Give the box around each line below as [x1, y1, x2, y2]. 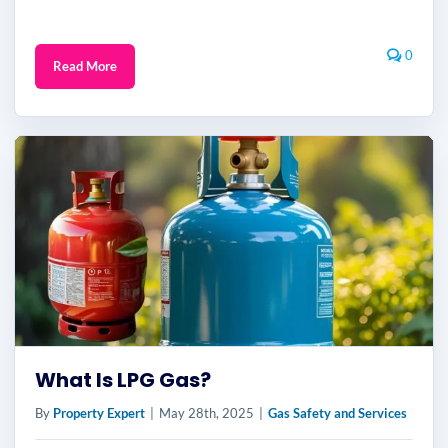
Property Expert [53, 405, 145, 421]
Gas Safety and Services [268, 405, 407, 421]
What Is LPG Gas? [35, 366, 211, 394]
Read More [53, 58, 117, 74]
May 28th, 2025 [159, 405, 254, 421]
